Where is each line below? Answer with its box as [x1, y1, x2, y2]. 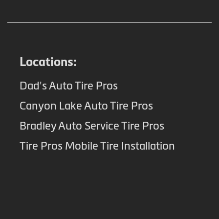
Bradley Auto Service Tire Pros [20, 119, 164, 132]
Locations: [20, 54, 77, 68]
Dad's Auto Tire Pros [20, 79, 118, 92]
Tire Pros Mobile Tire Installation [20, 139, 175, 152]
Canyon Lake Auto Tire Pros [20, 99, 153, 112]
